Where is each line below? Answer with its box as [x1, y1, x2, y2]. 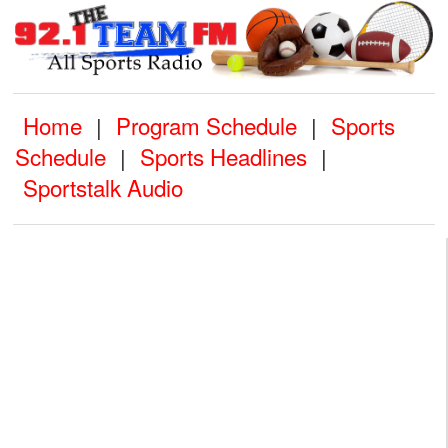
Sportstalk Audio [23, 171, 183, 204]
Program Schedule [116, 109, 297, 142]
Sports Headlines [140, 140, 307, 173]
